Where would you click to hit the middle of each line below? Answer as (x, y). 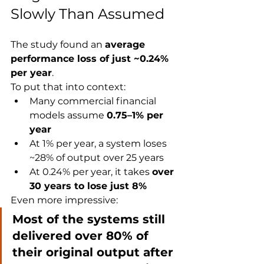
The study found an (58, 45)
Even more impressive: (64, 200)
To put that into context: (68, 87)
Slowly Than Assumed (88, 14)
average (126, 45)
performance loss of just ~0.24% (91, 59)
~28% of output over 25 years (97, 158)
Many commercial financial (94, 101)
